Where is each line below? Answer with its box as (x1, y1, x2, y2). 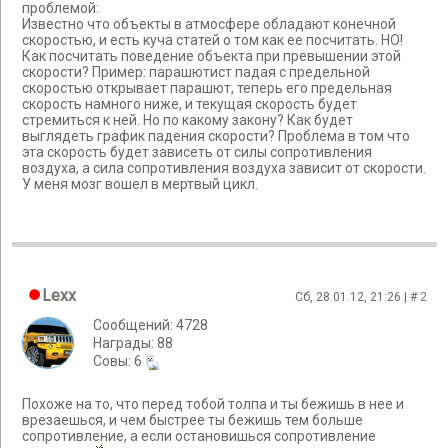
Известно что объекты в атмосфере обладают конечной (22, 16, 396, 33)
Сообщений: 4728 (93, 317, 208, 333)
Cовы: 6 (93, 353, 145, 369)
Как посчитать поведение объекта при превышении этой (22, 48, 401, 65)
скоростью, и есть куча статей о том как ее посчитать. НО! (22, 32, 403, 49)
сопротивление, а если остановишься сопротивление (22, 428, 376, 445)
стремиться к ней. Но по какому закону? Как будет (22, 112, 353, 129)
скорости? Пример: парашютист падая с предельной (22, 64, 370, 81)
